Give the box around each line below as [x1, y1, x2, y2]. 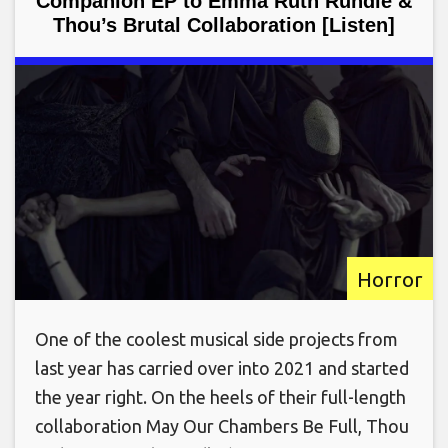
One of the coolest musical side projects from [35, 329, 398, 350]
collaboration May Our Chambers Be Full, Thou [35, 416, 409, 437]
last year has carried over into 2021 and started [35, 358, 409, 379]
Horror [357, 267, 423, 292]
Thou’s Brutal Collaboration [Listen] [53, 14, 395, 36]
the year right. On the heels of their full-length [35, 387, 406, 408]
